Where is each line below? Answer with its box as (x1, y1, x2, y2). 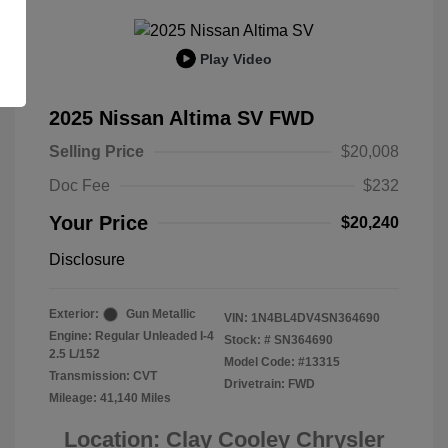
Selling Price (49, 143, 144, 160)
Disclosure (49, 251, 125, 268)
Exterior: (49, 307, 99, 321)
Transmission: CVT (49, 369, 157, 383)
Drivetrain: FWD (224, 377, 315, 391)
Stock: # (224, 333, 271, 347)
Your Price (49, 212, 148, 234)
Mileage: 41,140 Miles (49, 391, 171, 405)
